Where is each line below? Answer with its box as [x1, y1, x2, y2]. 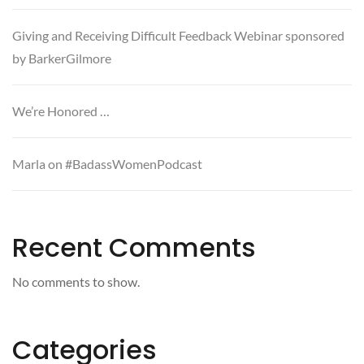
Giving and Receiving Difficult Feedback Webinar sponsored [12, 28, 344, 44]
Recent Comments [12, 229, 256, 266]
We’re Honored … [12, 103, 110, 119]
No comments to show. [12, 274, 140, 290]
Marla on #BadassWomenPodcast [12, 156, 202, 172]
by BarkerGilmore [12, 50, 114, 67]
